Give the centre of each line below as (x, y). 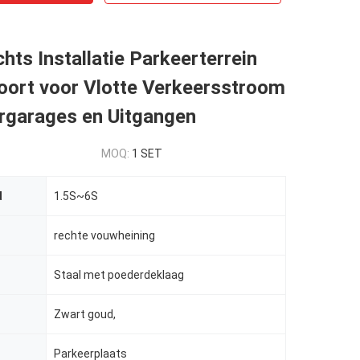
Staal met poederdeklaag (119, 275)
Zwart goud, (85, 314)
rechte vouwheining (104, 235)
